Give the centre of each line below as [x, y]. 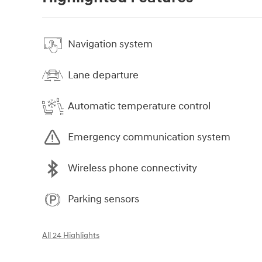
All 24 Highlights [71, 235]
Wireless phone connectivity [132, 168]
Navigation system [110, 44]
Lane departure [103, 75]
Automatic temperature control [139, 106]
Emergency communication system [149, 137]
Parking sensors [104, 199]
